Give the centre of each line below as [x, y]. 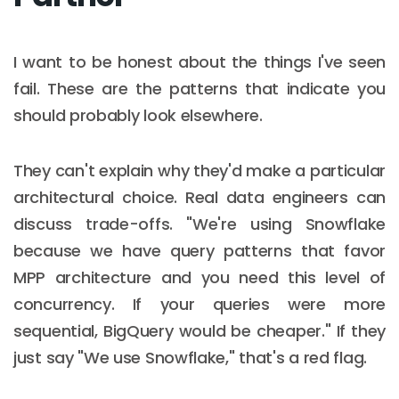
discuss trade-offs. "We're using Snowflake [199, 224]
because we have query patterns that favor [199, 250]
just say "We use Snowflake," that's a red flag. [190, 357]
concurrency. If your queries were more [199, 304]
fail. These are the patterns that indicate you [199, 88]
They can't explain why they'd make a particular [199, 170]
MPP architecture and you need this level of [199, 277]
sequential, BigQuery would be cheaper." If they [199, 330]
